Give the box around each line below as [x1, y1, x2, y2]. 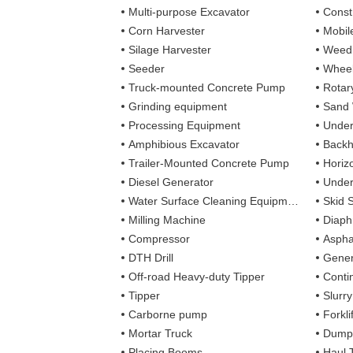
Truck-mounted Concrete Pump [128, 80, 286, 94]
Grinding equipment [128, 99, 228, 113]
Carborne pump [128, 307, 208, 321]
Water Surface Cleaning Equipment [128, 194, 288, 207]
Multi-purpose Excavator [128, 5, 251, 18]
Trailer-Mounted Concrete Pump [128, 156, 290, 169]
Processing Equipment [128, 118, 241, 132]
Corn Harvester [128, 24, 206, 37]
